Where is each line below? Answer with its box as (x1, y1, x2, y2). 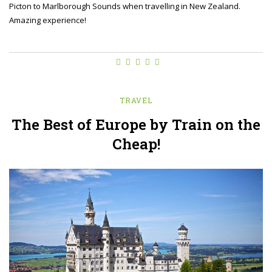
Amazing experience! (9, 15, 86, 26)
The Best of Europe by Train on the (12, 115, 260, 135)
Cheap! (112, 134, 160, 154)
